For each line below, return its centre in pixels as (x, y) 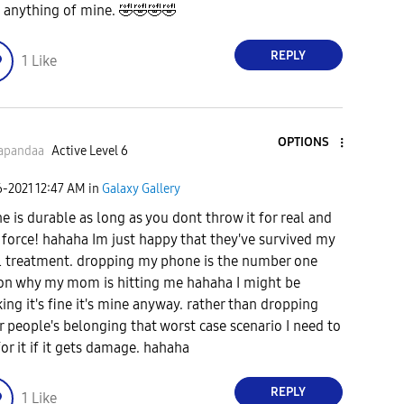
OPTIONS (303, 142)
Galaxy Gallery (141, 189)
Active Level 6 (89, 151)
